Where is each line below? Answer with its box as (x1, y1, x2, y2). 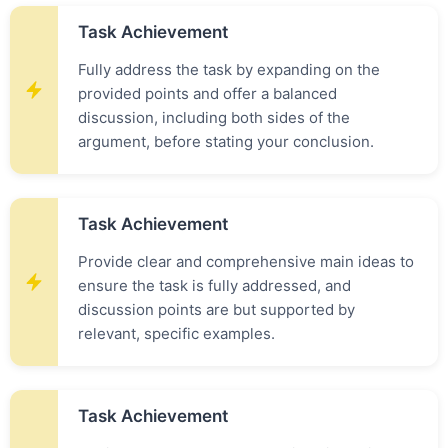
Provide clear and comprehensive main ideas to (78, 252, 414, 271)
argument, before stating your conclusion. (78, 132, 374, 151)
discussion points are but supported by (78, 300, 355, 319)
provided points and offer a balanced (78, 84, 337, 103)
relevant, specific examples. (78, 324, 275, 343)
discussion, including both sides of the (78, 108, 350, 127)
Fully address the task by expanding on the (78, 60, 380, 79)
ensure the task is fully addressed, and (78, 276, 351, 295)
